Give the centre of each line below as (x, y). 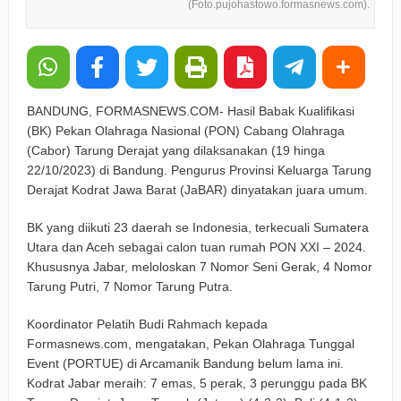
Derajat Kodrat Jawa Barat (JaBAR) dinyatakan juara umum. (197, 190)
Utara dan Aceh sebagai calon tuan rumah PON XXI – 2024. (196, 247)
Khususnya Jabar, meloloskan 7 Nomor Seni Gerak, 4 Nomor (199, 267)
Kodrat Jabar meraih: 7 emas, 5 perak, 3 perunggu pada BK (196, 384)
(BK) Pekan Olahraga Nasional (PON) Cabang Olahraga (185, 131)
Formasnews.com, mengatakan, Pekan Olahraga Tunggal (190, 344)
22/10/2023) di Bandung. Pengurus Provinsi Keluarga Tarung (199, 171)
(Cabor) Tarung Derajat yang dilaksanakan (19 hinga (175, 151)
